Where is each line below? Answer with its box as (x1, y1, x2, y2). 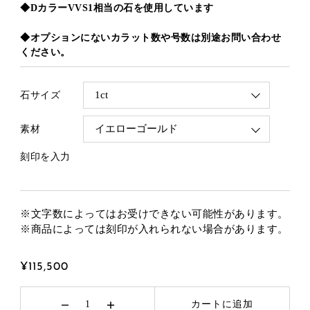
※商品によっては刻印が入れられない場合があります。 (20, 224, 289, 235)
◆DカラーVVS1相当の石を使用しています (20, 2, 214, 14)
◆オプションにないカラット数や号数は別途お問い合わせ (20, 32, 282, 44)
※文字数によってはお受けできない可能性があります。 (20, 208, 289, 220)
